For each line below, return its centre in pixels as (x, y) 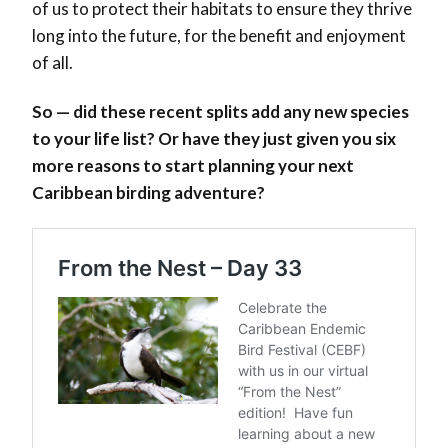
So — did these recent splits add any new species (220, 112)
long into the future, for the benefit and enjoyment (219, 36)
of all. (52, 63)
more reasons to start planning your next (193, 166)
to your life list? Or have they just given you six (214, 139)
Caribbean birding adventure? (148, 193)
